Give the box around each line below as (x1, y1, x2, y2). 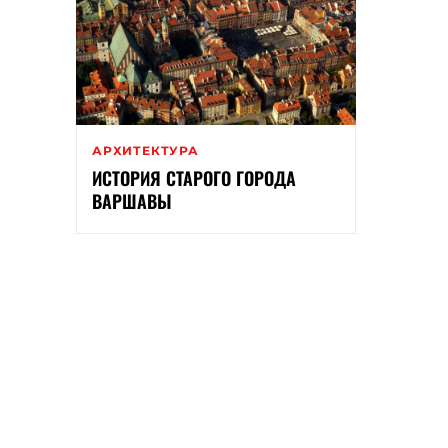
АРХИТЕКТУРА (92, 143, 199, 159)
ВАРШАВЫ (92, 188, 172, 215)
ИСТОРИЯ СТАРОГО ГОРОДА (92, 165, 296, 192)
